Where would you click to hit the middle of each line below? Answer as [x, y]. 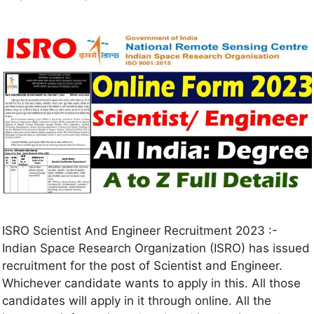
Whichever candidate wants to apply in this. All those [151, 284]
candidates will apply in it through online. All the [137, 301]
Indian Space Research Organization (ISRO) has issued [156, 248]
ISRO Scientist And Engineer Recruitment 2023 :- [140, 231]
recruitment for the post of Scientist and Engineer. [142, 266]
